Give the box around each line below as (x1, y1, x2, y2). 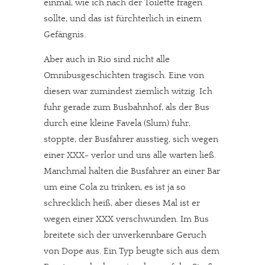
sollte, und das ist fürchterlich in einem (44, 13, 202, 24)
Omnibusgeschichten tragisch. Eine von (44, 70, 204, 80)
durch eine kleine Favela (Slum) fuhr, (44, 118, 190, 128)
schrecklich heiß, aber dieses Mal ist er (44, 198, 200, 208)
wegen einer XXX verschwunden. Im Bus (44, 214, 209, 224)
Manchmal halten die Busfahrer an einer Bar (44, 166, 220, 176)
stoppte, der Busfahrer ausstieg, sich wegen (44, 134, 218, 144)
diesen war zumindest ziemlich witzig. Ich (44, 86, 212, 96)
